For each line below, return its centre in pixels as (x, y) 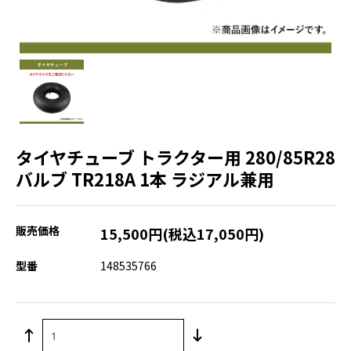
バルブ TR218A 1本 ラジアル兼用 (145, 178)
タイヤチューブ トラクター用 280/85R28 (175, 156)
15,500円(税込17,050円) (182, 233)
